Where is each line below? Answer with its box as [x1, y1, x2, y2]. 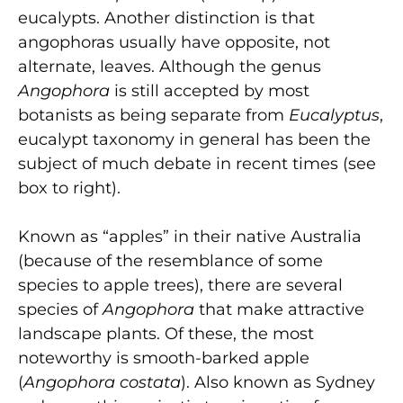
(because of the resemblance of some [18, 250, 323, 271]
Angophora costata [23, 372, 181, 392]
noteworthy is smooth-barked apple [18, 347, 309, 368]
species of [18, 299, 103, 319]
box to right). [18, 177, 121, 198]
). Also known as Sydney [181, 372, 375, 392]
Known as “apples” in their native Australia [18, 226, 362, 246]
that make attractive [194, 299, 364, 319]
